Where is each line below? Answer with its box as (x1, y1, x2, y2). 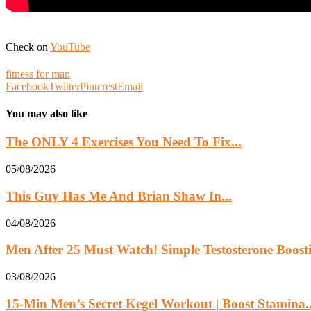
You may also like (6, 108, 87, 120)
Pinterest (80, 80, 117, 92)
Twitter (49, 80, 80, 92)
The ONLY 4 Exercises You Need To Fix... (6, 135, 242, 150)
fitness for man (6, 67, 70, 80)
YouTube (50, 40, 90, 53)
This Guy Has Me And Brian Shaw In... (6, 188, 232, 203)
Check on (6, 40, 50, 53)
